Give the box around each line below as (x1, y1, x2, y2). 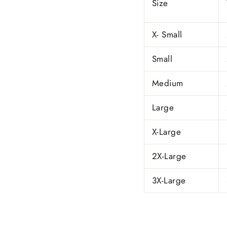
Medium (152, 77, 186, 89)
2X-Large (152, 150, 186, 162)
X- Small (152, 28, 182, 41)
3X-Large (152, 174, 186, 186)
